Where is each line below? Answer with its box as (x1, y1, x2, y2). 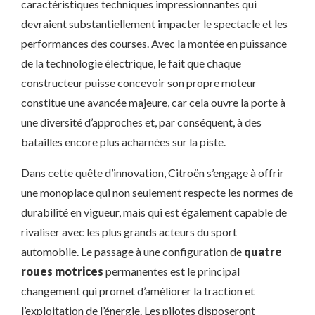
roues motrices (21, 264, 103, 278)
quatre (244, 245, 282, 258)
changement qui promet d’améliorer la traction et (21, 284, 255, 297)
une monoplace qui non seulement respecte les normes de (21, 186, 293, 199)
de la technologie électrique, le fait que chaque (21, 56, 241, 70)
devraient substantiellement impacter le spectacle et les (21, 17, 288, 30)
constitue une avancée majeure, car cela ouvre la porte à (21, 96, 285, 109)
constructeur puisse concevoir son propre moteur (21, 76, 257, 89)
